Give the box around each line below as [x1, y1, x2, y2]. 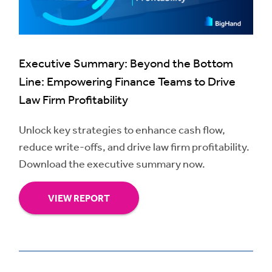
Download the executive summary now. [19, 157, 205, 171]
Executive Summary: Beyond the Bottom [19, 56, 233, 70]
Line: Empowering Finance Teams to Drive [19, 74, 236, 89]
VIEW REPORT [48, 192, 110, 205]
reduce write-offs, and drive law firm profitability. [19, 140, 250, 154]
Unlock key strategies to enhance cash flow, [19, 123, 225, 137]
